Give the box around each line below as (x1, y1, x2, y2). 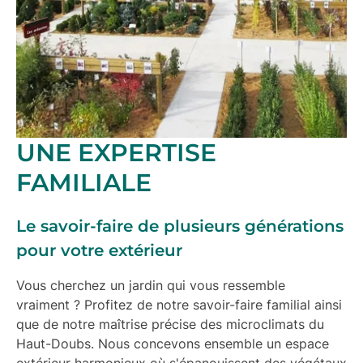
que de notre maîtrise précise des (16, 316, 226, 333)
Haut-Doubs (16, 335, 91, 352)
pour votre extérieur (16, 241, 182, 261)
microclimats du (226, 316, 324, 333)
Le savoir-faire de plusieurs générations (16, 216, 344, 237)
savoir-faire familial (193, 297, 310, 314)
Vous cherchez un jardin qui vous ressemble (16, 277, 285, 294)
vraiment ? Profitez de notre (16, 297, 193, 314)
